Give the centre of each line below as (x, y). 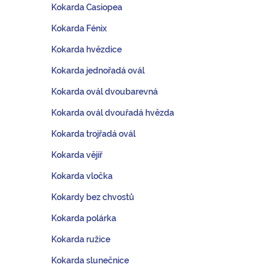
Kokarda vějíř (77, 155)
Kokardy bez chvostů (93, 197)
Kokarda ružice (81, 239)
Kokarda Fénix (79, 28)
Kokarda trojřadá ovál (93, 134)
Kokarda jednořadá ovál (98, 71)
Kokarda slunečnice (90, 260)
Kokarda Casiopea (87, 7)
